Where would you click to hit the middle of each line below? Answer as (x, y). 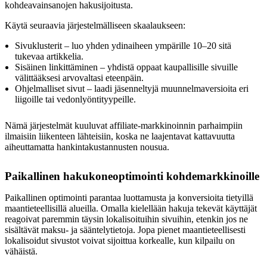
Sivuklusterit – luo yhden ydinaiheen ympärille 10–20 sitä (123, 46)
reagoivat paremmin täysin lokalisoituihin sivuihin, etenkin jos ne (126, 219)
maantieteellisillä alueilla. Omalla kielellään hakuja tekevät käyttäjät (131, 208)
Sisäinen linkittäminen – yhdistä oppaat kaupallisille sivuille (126, 67)
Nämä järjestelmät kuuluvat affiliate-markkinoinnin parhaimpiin (124, 126)
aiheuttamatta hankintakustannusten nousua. (87, 147)
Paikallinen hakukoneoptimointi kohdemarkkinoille (132, 176)
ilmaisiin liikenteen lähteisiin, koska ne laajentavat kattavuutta (120, 136)
